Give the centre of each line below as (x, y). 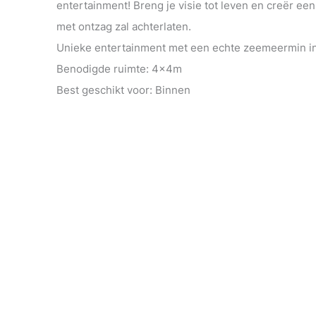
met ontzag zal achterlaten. (124, 26)
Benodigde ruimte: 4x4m (119, 69)
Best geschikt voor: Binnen (123, 90)
